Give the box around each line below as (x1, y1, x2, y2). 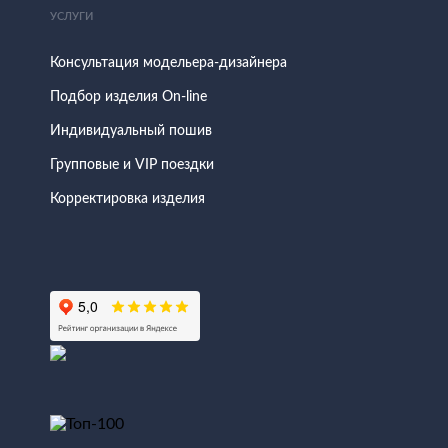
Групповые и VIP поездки (50, 157, 214, 172)
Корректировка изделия (50, 191, 205, 206)
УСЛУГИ (50, 8, 93, 22)
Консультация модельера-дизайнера (50, 55, 287, 70)
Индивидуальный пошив (50, 123, 212, 138)
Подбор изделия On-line (50, 89, 207, 104)
